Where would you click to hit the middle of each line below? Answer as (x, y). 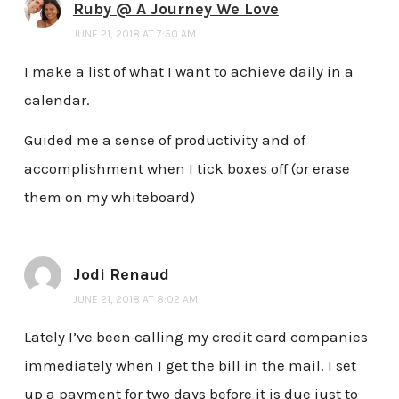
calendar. (57, 99)
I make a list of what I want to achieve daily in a (188, 71)
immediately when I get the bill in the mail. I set (190, 366)
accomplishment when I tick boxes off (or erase (187, 169)
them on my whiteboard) (109, 197)
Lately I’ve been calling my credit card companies (195, 337)
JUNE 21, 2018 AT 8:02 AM (135, 300)
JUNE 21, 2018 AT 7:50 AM (134, 33)
